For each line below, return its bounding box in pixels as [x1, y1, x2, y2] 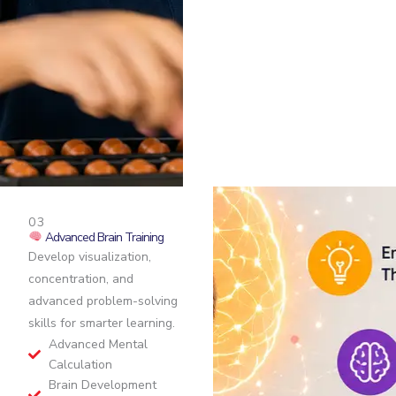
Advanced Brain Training [42, 229, 164, 246]
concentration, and [28, 270, 133, 287]
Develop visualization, [28, 248, 151, 265]
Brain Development [48, 377, 156, 393]
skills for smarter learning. [28, 315, 175, 331]
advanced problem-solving [28, 293, 178, 309]
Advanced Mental [48, 336, 148, 353]
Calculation [48, 356, 112, 373]
